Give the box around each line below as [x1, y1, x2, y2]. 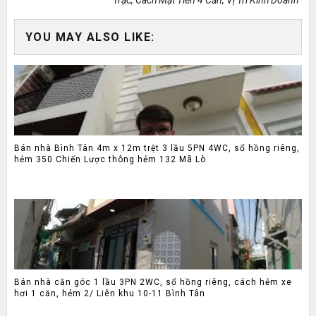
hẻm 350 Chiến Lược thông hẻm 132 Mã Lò [13, 154, 206, 164]
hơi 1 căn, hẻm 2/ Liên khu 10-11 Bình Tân [13, 288, 205, 298]
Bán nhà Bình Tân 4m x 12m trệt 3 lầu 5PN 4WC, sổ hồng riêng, [13, 142, 300, 153]
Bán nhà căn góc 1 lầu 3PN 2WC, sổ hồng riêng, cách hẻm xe [13, 276, 292, 287]
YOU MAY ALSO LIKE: [25, 30, 155, 44]
